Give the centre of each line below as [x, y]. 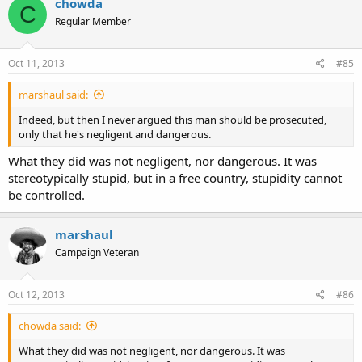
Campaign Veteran [97, 253]
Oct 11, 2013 [36, 63]
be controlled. [46, 195]
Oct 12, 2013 [36, 294]
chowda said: [50, 325]
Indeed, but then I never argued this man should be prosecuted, [173, 119]
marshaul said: [53, 94]
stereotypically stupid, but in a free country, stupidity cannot [175, 178]
